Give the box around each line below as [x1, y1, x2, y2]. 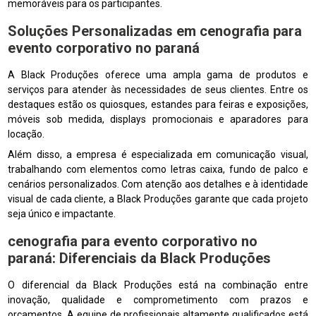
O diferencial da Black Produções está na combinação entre [8, 279, 308, 291]
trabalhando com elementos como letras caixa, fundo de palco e [8, 163, 308, 175]
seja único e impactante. [8, 207, 116, 219]
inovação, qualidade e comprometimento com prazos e [8, 293, 308, 305]
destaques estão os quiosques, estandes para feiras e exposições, [8, 98, 308, 110]
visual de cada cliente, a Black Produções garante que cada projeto [8, 193, 308, 205]
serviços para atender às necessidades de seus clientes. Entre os [8, 83, 308, 95]
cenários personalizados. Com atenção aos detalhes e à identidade [8, 178, 308, 190]
